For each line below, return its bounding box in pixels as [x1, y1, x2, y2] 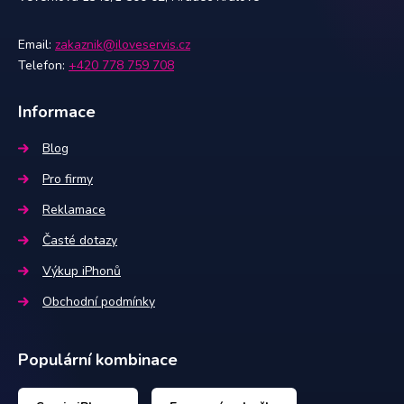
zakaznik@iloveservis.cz [55, 36, 190, 53]
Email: [18, 36, 51, 53]
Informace [18, 101, 96, 123]
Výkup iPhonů [42, 262, 121, 280]
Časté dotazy [42, 232, 117, 249]
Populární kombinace [18, 349, 178, 371]
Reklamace [42, 201, 106, 218]
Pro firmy [42, 170, 93, 188]
